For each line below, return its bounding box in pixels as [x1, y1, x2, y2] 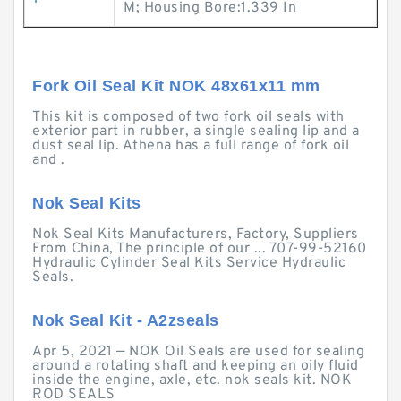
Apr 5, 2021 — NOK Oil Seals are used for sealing [32, 343, 364, 361]
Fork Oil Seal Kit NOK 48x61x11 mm [32, 77, 320, 95]
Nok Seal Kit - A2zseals [32, 311, 219, 329]
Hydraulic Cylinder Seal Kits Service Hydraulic [32, 254, 346, 272]
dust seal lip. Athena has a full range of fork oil [32, 137, 349, 155]
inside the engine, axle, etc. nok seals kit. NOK [32, 371, 352, 389]
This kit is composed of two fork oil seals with [32, 108, 345, 126]
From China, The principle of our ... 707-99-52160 [32, 240, 367, 258]
